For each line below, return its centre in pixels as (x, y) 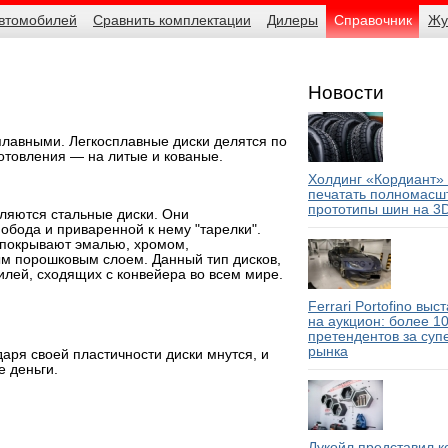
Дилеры (292, 21)
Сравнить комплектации (172, 21)
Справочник (373, 21)
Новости (346, 92)
